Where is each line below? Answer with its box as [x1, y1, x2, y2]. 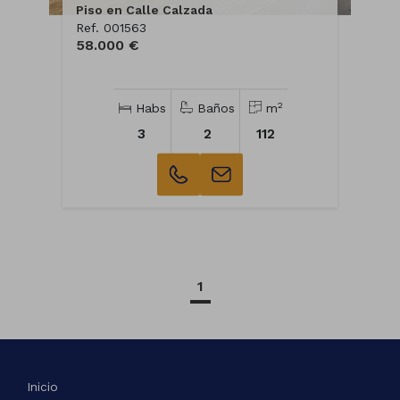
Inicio [27, 379, 58, 394]
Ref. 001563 [76, 21, 146, 36]
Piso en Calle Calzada [76, 3, 212, 18]
